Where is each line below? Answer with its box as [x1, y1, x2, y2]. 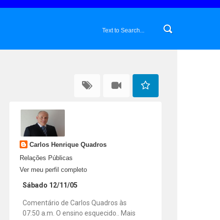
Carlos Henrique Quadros [29, 141, 107, 148]
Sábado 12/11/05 [23, 181, 78, 189]
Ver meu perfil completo [19, 166, 87, 173]
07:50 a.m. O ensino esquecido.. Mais [23, 209, 136, 217]
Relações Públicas [19, 154, 73, 162]
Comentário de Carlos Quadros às [23, 198, 127, 207]
